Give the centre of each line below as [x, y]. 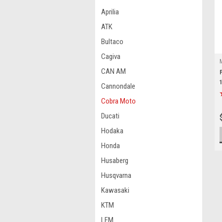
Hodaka [112, 131]
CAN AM [113, 71]
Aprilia [110, 12]
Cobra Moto [118, 101]
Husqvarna [116, 175]
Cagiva [111, 56]
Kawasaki [115, 190]
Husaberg [115, 161]
